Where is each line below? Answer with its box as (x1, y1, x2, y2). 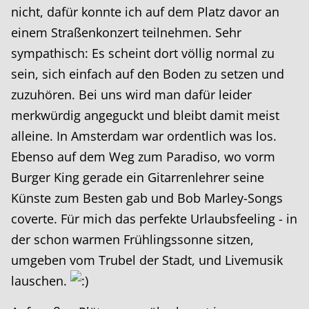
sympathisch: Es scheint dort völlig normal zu (11, 45, 275, 62)
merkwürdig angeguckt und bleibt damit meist (11, 107, 279, 124)
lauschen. (11, 272, 70, 290)
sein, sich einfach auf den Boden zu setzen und (11, 66, 284, 83)
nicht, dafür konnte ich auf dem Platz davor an (11, 3, 279, 21)
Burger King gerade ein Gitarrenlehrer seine (11, 169, 264, 186)
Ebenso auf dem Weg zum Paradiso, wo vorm (11, 148, 275, 166)
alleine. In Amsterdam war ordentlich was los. (11, 128, 277, 145)
